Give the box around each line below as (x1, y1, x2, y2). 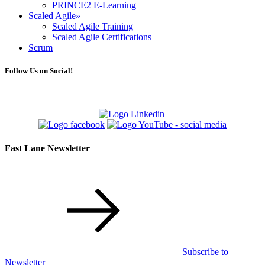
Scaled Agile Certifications (52, 32, 151, 42)
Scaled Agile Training (52, 21, 133, 31)
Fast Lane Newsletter (5, 143, 90, 153)
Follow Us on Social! (5, 66, 73, 76)
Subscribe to (182, 246, 228, 257)
